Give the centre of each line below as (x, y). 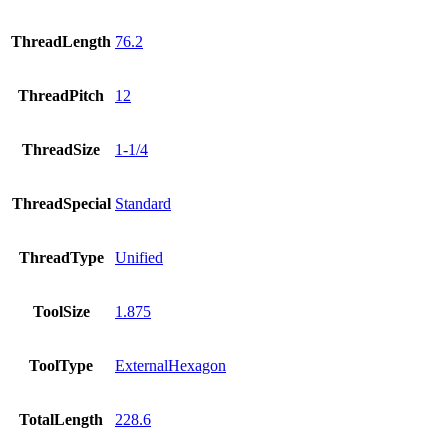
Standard (143, 203)
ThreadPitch (61, 95)
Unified (139, 257)
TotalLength (61, 419)
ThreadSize (61, 149)
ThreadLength (61, 41)
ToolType (61, 365)
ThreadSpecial (61, 203)
